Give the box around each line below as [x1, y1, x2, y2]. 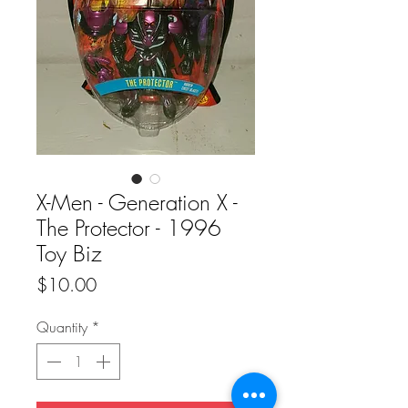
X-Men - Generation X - [36, 188, 238, 218]
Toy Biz [36, 239, 102, 269]
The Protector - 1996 [36, 213, 221, 243]
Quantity [36, 317, 87, 338]
